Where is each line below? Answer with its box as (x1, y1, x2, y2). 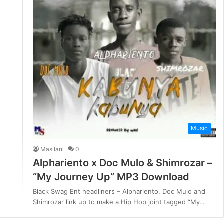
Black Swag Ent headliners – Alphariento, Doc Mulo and (33, 187, 205, 195)
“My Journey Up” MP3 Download (33, 170, 189, 183)
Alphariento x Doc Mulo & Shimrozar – (33, 156, 212, 169)
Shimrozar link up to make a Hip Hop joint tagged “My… (33, 197, 205, 206)
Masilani (40, 145, 64, 153)
